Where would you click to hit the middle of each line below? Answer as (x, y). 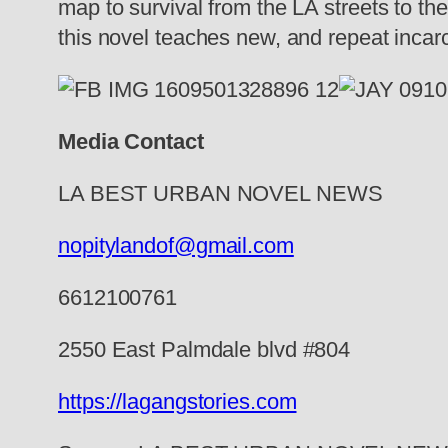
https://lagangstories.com (177, 402)
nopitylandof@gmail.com (176, 246)
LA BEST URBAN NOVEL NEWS (220, 194)
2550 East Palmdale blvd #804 (204, 350)
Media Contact (131, 142)
